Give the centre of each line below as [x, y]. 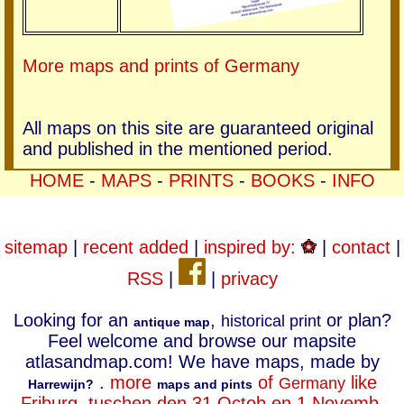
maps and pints [204, 384]
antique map [171, 322]
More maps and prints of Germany [161, 65]
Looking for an [73, 320]
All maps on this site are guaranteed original [198, 128]
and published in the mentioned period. [178, 148]
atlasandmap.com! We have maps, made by [202, 362]
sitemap [36, 247]
